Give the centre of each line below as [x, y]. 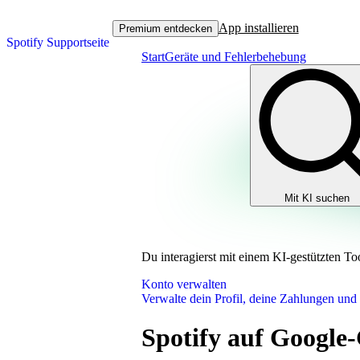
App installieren [258, 28]
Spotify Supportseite [58, 42]
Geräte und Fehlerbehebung [235, 57]
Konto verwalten [184, 284]
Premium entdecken [165, 28]
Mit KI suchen [317, 198]
